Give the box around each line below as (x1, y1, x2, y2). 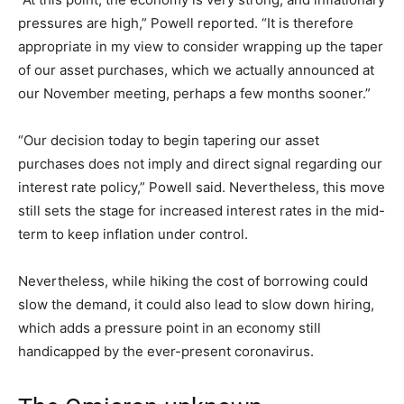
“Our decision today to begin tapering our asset (18, 132, 319, 150)
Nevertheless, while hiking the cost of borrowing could (18, 272, 368, 290)
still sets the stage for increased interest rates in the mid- (18, 202, 385, 220)
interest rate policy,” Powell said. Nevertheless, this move (18, 179, 385, 197)
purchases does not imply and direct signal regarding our (18, 155, 382, 173)
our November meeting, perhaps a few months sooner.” (18, 85, 371, 103)
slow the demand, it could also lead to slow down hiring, (18, 296, 374, 314)
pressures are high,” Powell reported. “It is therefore (18, 14, 353, 32)
